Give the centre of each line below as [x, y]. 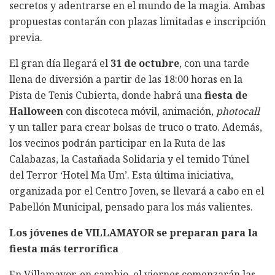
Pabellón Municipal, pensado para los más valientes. [131, 207]
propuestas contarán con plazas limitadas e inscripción [137, 21]
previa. [26, 37]
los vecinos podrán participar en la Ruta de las [117, 143]
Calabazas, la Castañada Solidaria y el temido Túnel [129, 159]
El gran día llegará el [60, 63]
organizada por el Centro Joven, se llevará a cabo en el [137, 191]
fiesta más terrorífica [64, 248]
